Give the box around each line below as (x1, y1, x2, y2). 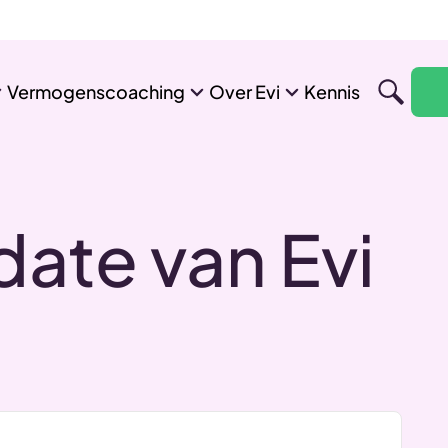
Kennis (303, 80, 360, 103)
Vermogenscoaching (6, 80, 185, 103)
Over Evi (208, 80, 280, 103)
